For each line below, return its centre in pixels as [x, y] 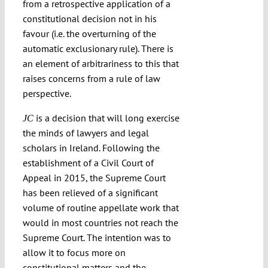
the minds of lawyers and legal [86, 133]
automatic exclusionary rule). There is [98, 49]
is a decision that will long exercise [106, 118]
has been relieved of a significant [90, 193]
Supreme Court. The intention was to [97, 238]
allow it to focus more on [74, 253]
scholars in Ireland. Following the [91, 148]
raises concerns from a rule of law [91, 79]
